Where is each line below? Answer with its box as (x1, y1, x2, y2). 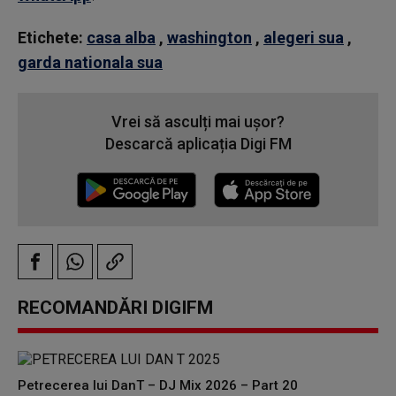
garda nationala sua (18, 53, 163, 72)
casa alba (87, 28, 156, 47)
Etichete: (18, 28, 83, 47)
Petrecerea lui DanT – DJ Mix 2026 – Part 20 (18, 377, 298, 393)
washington (167, 28, 252, 47)
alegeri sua (263, 28, 344, 47)
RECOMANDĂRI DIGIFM (18, 297, 213, 318)
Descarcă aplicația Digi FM (104, 134, 292, 153)
